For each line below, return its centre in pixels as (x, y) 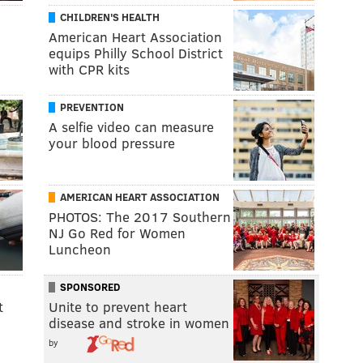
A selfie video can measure (131, 126)
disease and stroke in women (139, 322)
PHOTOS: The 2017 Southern (140, 216)
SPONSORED (90, 286)
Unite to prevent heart (118, 306)
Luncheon (80, 249)
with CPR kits (89, 69)
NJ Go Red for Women (117, 233)
